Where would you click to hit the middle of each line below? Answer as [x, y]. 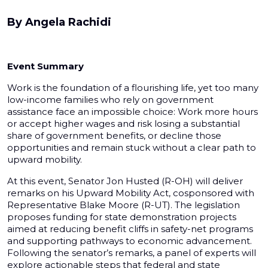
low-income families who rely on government [110, 100]
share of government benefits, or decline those [114, 136]
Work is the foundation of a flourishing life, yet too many [133, 88]
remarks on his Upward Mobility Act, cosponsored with [131, 193]
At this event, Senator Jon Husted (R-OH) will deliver [125, 181]
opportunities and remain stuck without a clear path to [132, 148]
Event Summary [45, 66]
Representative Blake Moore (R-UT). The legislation [124, 205]
